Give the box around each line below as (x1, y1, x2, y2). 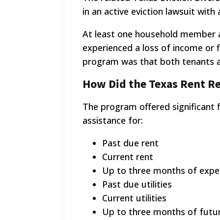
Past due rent (102, 137, 159, 149)
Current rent (102, 151, 153, 163)
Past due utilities (102, 178, 172, 191)
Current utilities (102, 192, 166, 204)
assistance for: (82, 114, 143, 127)
